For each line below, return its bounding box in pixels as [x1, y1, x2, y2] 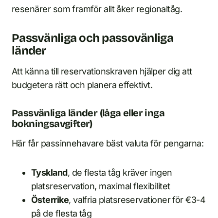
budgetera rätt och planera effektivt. [12, 80, 153, 90]
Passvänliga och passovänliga [12, 31, 173, 45]
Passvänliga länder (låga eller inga [12, 107, 164, 119]
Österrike [31, 195, 69, 205]
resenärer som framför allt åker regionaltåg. [12, 4, 182, 14]
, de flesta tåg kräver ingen [67, 167, 172, 178]
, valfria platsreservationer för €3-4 [69, 195, 206, 205]
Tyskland [31, 167, 68, 178]
